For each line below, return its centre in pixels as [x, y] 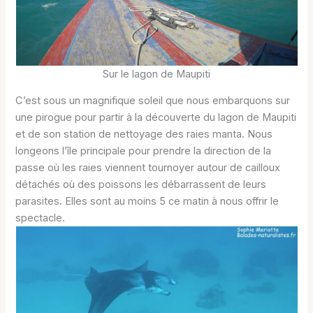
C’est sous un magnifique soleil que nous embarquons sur [153, 101]
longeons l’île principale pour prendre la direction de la [144, 151]
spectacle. [41, 218]
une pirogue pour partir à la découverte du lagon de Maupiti [156, 118]
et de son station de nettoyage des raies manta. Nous [144, 134]
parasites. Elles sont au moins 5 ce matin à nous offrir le [147, 202]
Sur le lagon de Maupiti [156, 74]
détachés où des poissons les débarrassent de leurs [141, 185]
